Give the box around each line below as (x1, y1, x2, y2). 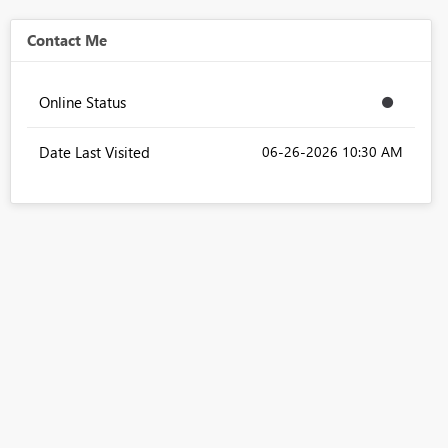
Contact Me (26, 30, 107, 51)
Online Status (38, 92, 126, 113)
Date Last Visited (38, 142, 150, 163)
